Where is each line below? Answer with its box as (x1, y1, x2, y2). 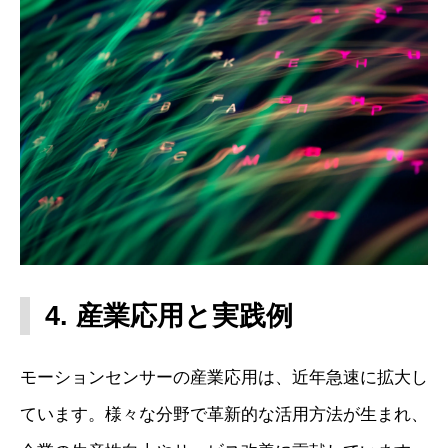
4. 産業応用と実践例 (45, 300, 293, 332)
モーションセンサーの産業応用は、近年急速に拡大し (20, 368, 428, 388)
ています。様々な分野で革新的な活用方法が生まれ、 (20, 405, 428, 425)
